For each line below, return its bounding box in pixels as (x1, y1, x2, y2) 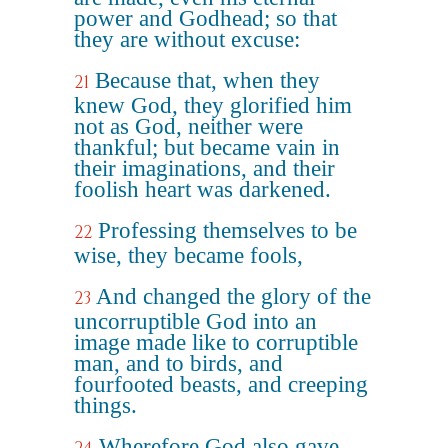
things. (74, 393, 137, 418)
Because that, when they (95, 68, 320, 93)
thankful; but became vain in (74, 135, 340, 160)
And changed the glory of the (96, 284, 371, 309)
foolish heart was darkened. (74, 177, 331, 202)
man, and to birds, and (74, 351, 283, 376)
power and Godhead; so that (74, 6, 337, 31)
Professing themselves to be (98, 218, 357, 243)
